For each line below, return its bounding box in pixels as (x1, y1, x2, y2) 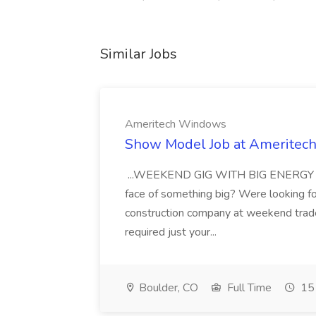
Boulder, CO (136, 280, 198, 296)
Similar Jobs (100, 44, 177, 63)
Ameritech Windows (125, 116, 226, 132)
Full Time (224, 280, 272, 296)
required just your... (125, 224, 219, 240)
